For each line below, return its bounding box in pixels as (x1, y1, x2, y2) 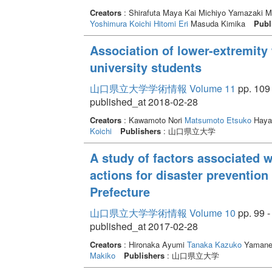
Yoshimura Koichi (89, 17, 151, 29)
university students (89, 58, 202, 76)
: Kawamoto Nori (121, 114, 185, 126)
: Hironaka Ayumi (121, 238, 187, 250)
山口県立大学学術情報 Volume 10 (89, 205, 236, 220)
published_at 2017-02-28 (89, 219, 198, 233)
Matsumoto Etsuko (184, 114, 251, 126)
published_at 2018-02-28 (89, 94, 198, 109)
